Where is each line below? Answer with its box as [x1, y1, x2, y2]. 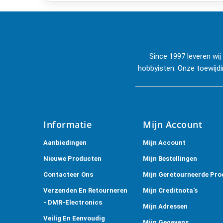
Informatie [43, 118, 92, 130]
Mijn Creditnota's [143, 186, 198, 194]
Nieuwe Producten [43, 154, 102, 162]
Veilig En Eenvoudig [43, 214, 105, 222]
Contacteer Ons [43, 170, 93, 178]
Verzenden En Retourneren [43, 186, 127, 194]
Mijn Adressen [143, 202, 188, 210]
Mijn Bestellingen [143, 154, 197, 162]
